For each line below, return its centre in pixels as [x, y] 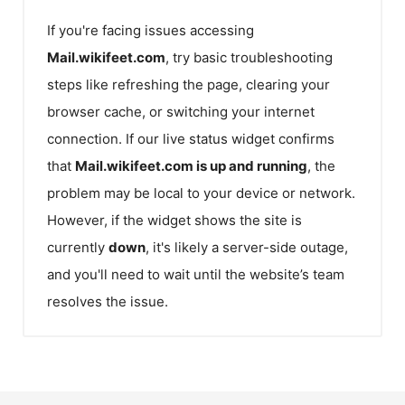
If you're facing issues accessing [151, 30]
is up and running [250, 165]
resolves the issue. [108, 301]
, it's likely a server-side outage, [247, 247]
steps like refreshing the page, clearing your [188, 84]
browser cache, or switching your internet [181, 111]
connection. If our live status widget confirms [191, 138]
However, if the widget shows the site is [174, 220]
